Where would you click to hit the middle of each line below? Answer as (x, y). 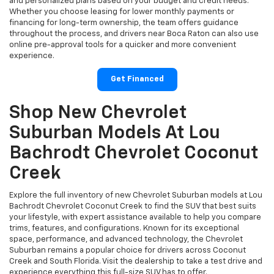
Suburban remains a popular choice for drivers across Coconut (128, 250)
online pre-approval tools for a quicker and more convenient (123, 45)
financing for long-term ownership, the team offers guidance (124, 23)
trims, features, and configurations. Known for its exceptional (124, 228)
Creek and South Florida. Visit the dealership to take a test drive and (136, 261)
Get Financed (137, 79)
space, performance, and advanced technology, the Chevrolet (126, 239)
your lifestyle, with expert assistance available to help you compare (135, 217)
